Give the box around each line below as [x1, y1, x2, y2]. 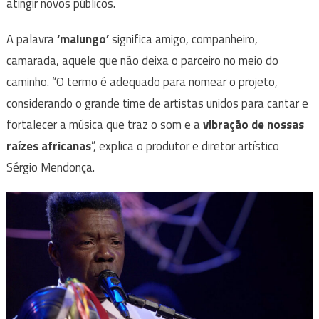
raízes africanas [6, 136, 91, 155]
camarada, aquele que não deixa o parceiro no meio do [6, 51, 278, 70]
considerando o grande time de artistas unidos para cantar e [6, 93, 308, 113]
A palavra [6, 29, 57, 48]
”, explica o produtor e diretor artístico [90, 136, 279, 155]
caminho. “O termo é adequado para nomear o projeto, [6, 72, 278, 91]
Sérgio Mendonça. [6, 157, 95, 177]
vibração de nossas [202, 115, 304, 134]
